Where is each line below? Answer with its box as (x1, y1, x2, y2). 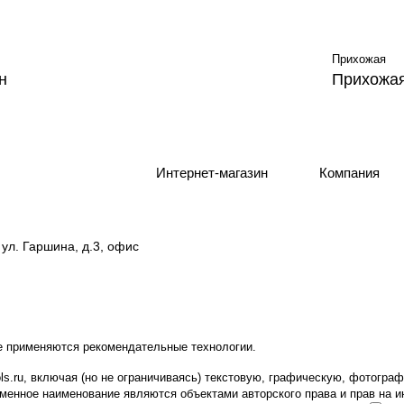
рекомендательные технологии (83, 340, 252, 353)
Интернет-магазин (156, 165, 269, 180)
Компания (319, 165, 380, 180)
